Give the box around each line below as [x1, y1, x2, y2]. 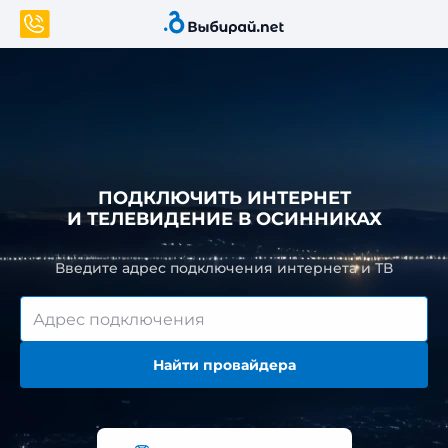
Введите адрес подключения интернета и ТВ [55, 259, 393, 277]
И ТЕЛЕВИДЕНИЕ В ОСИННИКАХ [66, 208, 382, 230]
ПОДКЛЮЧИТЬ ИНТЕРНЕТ [97, 187, 351, 209]
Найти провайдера [152, 356, 296, 374]
